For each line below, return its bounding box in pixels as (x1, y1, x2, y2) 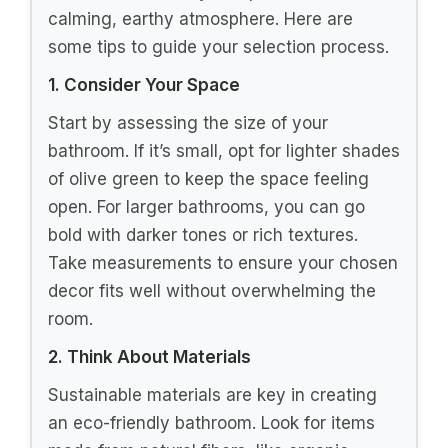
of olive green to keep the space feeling (48, 168, 369, 189)
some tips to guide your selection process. (48, 36, 389, 57)
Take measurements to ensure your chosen (48, 252, 398, 273)
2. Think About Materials (48, 346, 251, 367)
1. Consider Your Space (48, 74, 240, 95)
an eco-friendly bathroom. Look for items (48, 412, 375, 433)
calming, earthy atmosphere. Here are (48, 8, 353, 29)
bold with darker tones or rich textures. (48, 224, 358, 245)
